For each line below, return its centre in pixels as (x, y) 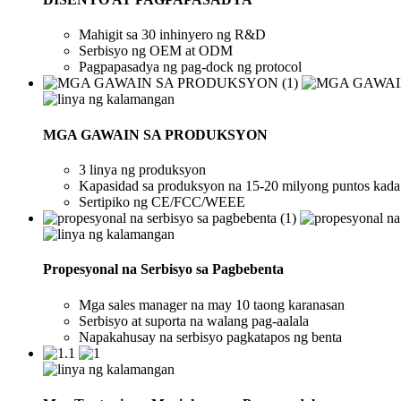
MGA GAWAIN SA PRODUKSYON (155, 134)
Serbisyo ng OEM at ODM (156, 51)
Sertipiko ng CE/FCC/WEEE (162, 202)
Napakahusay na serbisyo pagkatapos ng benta (210, 337)
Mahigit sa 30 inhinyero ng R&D (172, 35)
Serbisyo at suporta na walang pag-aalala (194, 320)
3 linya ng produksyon (142, 170)
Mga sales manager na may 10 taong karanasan (212, 304)
